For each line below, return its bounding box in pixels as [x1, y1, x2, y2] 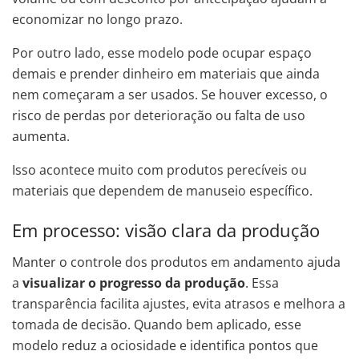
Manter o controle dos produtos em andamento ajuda [12, 252, 341, 271]
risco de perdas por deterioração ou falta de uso [12, 107, 305, 125]
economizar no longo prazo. [12, 10, 183, 29]
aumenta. [12, 127, 70, 146]
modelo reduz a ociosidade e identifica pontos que [12, 336, 318, 354]
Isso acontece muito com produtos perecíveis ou [12, 161, 307, 179]
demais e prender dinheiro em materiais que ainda [12, 65, 320, 83]
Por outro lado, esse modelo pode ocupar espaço [12, 44, 312, 63]
